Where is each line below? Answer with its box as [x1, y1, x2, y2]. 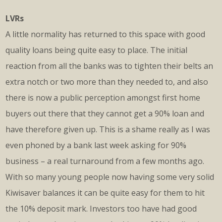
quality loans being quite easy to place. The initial [5, 44, 187, 55]
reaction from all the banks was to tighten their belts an [5, 60, 213, 71]
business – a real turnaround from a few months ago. [5, 155, 204, 166]
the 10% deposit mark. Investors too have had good [5, 203, 197, 214]
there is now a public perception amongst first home [5, 92, 200, 103]
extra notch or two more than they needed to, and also [5, 76, 208, 87]
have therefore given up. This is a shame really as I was [5, 123, 210, 135]
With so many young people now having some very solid [5, 171, 214, 182]
